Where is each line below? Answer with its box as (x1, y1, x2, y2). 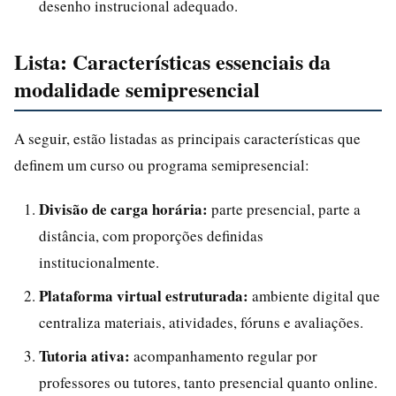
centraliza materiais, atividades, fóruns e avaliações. (39, 311, 363, 332)
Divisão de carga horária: (39, 197, 208, 220)
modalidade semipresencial (14, 72, 260, 104)
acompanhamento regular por (130, 345, 317, 366)
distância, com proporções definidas (39, 225, 263, 246)
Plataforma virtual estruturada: (39, 284, 248, 307)
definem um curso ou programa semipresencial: (14, 154, 309, 175)
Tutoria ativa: (39, 344, 130, 367)
